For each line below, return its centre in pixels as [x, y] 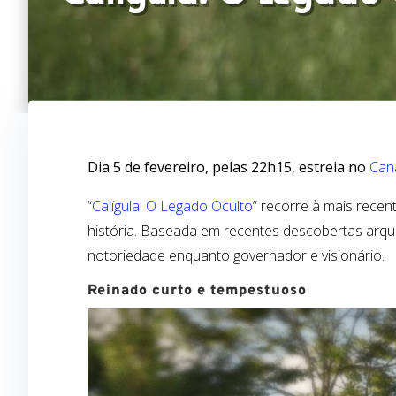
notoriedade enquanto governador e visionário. [236, 255]
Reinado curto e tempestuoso [198, 290]
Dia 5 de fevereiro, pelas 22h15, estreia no [229, 167]
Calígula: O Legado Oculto [173, 206]
